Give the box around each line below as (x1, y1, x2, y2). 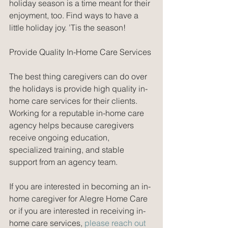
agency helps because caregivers (9, 120, 136, 130)
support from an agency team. (9, 156, 120, 167)
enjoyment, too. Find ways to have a (9, 10, 140, 20)
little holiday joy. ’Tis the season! (9, 22, 126, 33)
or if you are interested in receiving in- (9, 205, 146, 216)
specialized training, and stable (9, 144, 126, 155)
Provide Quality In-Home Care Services (9, 46, 151, 57)
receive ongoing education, (9, 132, 111, 142)
